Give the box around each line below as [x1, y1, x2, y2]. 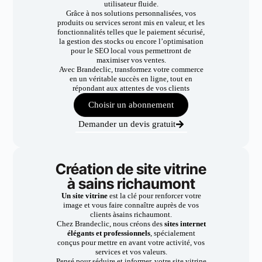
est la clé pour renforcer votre [107, 191, 201, 200]
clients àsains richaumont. [90, 210, 172, 219]
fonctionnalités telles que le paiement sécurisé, [57, 27, 205, 36]
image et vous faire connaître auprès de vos [63, 201, 199, 209]
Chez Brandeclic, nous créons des [56, 219, 163, 228]
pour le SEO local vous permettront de [71, 46, 191, 55]
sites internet [162, 219, 206, 228]
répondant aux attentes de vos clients [73, 84, 189, 92]
